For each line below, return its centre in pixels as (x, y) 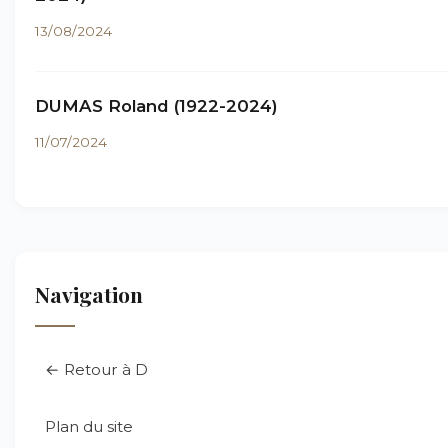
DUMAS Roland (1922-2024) (156, 106)
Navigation (89, 294)
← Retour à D (96, 369)
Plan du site (89, 426)
